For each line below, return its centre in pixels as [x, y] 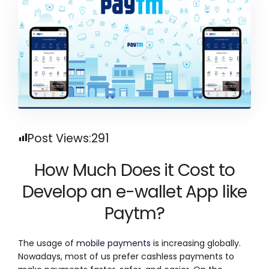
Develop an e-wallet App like [134, 192]
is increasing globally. [196, 243]
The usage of [47, 243]
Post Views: [59, 139]
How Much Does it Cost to [134, 171]
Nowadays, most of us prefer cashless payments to [126, 257]
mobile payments [113, 243]
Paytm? [134, 214]
